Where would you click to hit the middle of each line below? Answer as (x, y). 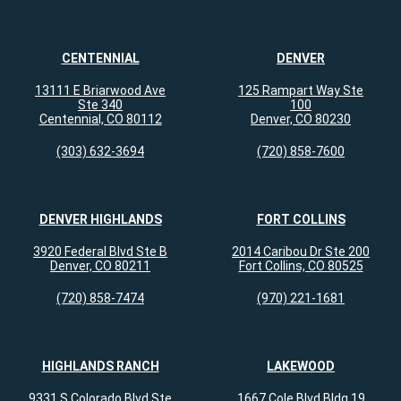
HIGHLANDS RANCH (100, 367)
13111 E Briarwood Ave (100, 91)
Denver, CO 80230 (301, 119)
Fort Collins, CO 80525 (301, 266)
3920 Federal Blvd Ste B (100, 252)
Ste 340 (100, 105)
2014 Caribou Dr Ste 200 (301, 252)
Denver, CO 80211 (100, 266)
